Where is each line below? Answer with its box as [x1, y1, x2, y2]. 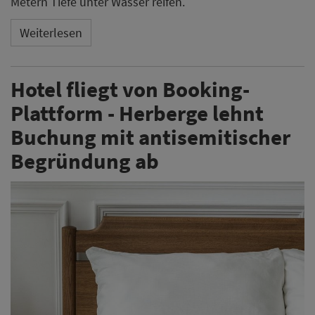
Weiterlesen [20, 25, 82, 41]
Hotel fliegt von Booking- [11, 75, 250, 103]
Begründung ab [11, 146, 159, 174]
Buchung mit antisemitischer [11, 122, 290, 150]
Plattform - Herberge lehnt [11, 98, 264, 127]
